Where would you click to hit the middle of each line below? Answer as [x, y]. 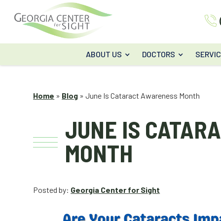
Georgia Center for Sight [115, 190]
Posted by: [52, 190]
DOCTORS [158, 54]
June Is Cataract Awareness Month [143, 95]
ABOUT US [104, 54]
